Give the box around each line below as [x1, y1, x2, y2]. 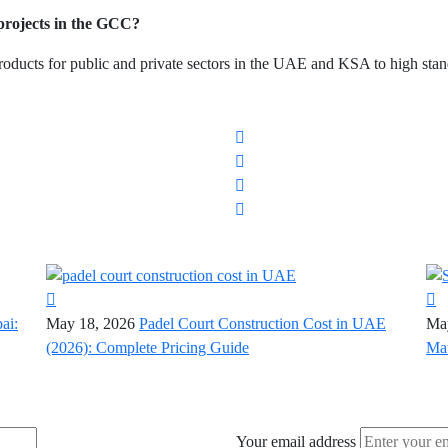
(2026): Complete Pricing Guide [46, 338, 249, 356]
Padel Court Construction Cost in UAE [139, 314, 386, 332]
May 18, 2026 [46, 314, 135, 332]
